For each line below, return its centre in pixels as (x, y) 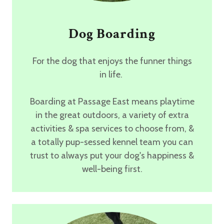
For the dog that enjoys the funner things (112, 61)
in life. (112, 74)
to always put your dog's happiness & (122, 155)
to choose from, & (159, 128)
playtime (177, 101)
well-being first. (112, 169)
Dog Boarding (112, 33)
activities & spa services (76, 128)
